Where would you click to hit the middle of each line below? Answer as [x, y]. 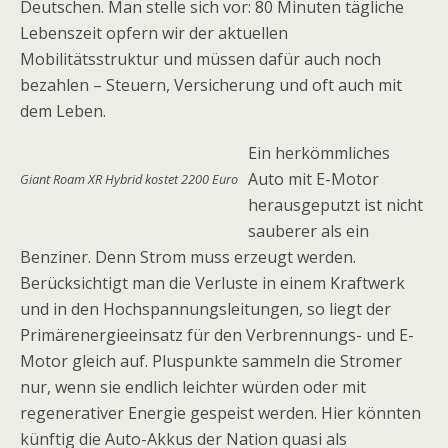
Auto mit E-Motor [313, 179]
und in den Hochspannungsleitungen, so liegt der [205, 309]
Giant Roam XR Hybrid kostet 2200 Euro [129, 179]
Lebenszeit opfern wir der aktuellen [154, 33]
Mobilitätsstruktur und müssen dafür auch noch [200, 59]
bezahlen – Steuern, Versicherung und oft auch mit [211, 85]
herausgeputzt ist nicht [335, 205]
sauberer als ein [308, 231]
